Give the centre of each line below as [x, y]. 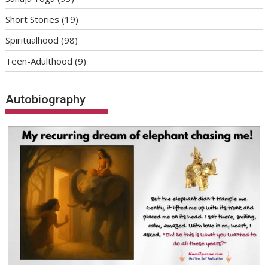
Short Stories [33, 19]
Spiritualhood [32, 40]
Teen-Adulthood [39, 61]
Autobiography [46, 100]
